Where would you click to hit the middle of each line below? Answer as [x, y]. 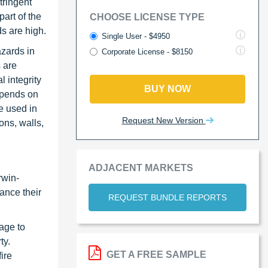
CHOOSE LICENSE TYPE [147, 17]
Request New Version [164, 120]
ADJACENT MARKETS [141, 167]
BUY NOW [167, 89]
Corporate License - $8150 [147, 51]
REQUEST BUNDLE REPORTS [167, 197]
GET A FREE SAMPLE [155, 254]
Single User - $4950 [136, 36]
